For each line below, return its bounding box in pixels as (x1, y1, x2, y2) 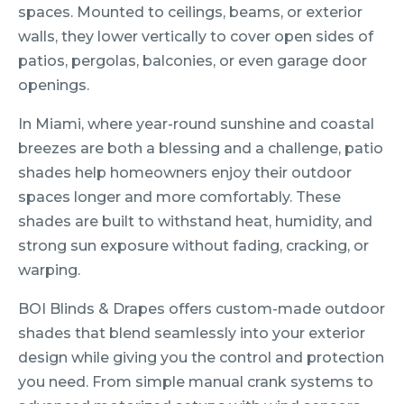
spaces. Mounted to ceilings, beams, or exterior (18, 4, 363, 22)
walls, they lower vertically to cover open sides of (18, 28, 373, 46)
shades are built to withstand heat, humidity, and (18, 213, 372, 231)
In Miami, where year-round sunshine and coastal (18, 115, 374, 133)
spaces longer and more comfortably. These (18, 188, 341, 207)
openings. (18, 77, 89, 95)
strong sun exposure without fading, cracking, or (18, 237, 369, 255)
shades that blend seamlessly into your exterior (18, 325, 365, 343)
